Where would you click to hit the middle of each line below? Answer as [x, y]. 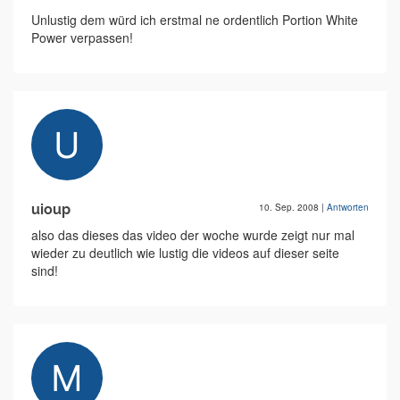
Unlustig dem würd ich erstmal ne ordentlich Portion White [195, 20]
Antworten [348, 208]
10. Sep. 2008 [290, 208]
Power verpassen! [82, 38]
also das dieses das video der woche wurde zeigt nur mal [193, 235]
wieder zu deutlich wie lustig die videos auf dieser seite [185, 253]
